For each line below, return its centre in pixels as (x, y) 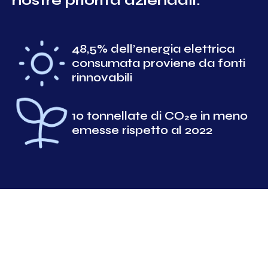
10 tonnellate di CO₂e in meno (160, 116)
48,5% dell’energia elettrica (153, 49)
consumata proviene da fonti (159, 63)
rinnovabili (102, 77)
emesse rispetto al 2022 (142, 130)
